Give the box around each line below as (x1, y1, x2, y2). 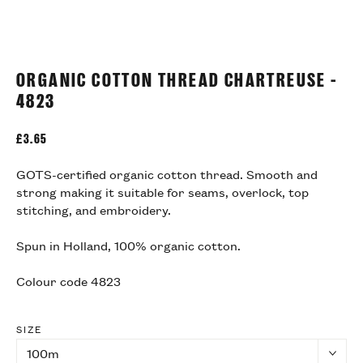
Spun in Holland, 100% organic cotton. (16, 236, 241, 254)
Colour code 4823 (16, 271, 121, 289)
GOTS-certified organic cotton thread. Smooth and (16, 164, 318, 182)
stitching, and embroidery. (16, 200, 171, 218)
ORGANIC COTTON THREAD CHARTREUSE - (16, 66, 338, 90)
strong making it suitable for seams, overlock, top (16, 182, 309, 200)
